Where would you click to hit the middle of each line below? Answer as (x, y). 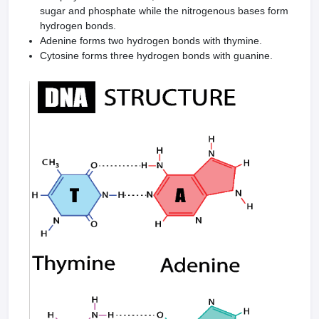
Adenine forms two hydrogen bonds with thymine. (151, 41)
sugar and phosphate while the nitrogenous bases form (164, 11)
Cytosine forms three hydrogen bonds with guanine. (156, 56)
